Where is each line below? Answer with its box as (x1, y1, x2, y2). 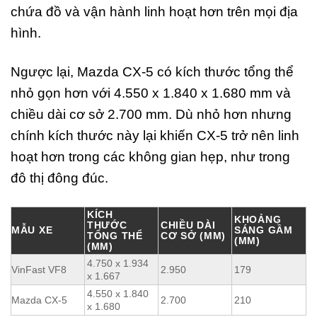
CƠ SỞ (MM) (161, 229, 226, 241)
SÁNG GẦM (234, 224, 293, 236)
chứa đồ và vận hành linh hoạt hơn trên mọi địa (11, 4, 298, 19)
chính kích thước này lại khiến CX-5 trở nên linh (11, 127, 299, 143)
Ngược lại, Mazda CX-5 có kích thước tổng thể (11, 64, 294, 79)
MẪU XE (11, 224, 53, 236)
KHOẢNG (234, 213, 282, 225)
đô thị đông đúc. (11, 170, 108, 185)
